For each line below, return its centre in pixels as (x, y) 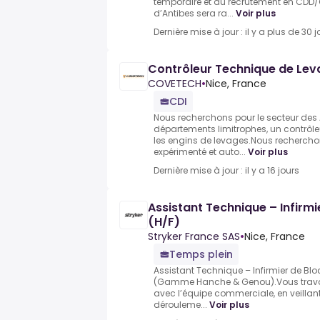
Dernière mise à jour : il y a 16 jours (226, 171)
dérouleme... (180, 305)
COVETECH (175, 84)
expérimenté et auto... (200, 152)
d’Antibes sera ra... (194, 14)
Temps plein (201, 255)
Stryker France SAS (194, 237)
